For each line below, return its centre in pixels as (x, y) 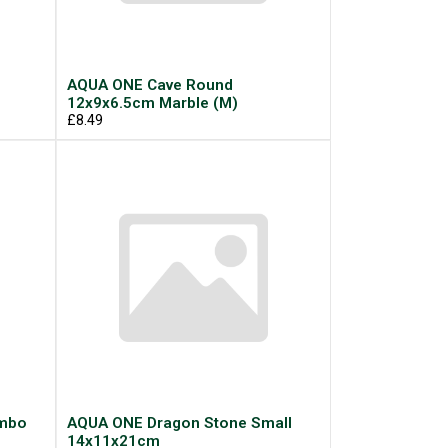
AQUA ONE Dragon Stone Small (179, 422)
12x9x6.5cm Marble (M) (152, 102)
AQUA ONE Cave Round (149, 84)
